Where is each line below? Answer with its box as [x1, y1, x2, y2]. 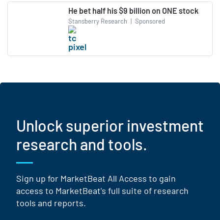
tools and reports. [16, 197, 86, 208]
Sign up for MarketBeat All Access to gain [16, 172, 176, 184]
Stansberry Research [68, 17, 127, 26]
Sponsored [134, 17, 165, 26]
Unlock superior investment [16, 115, 204, 135]
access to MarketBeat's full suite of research [16, 185, 189, 196]
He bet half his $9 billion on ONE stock [68, 5, 198, 15]
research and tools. [16, 134, 147, 153]
